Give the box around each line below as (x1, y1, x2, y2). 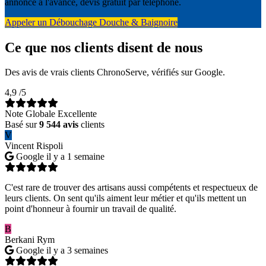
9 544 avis (39, 119, 78, 130)
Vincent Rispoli (5, 141, 63, 151)
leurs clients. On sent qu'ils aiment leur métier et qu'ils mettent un (5, 193, 246, 204)
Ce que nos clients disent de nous (5, 39, 202, 55)
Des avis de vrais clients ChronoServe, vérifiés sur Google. (5, 67, 225, 78)
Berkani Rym (5, 235, 55, 245)
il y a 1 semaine (46, 151, 104, 162)
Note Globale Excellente (5, 109, 97, 119)
